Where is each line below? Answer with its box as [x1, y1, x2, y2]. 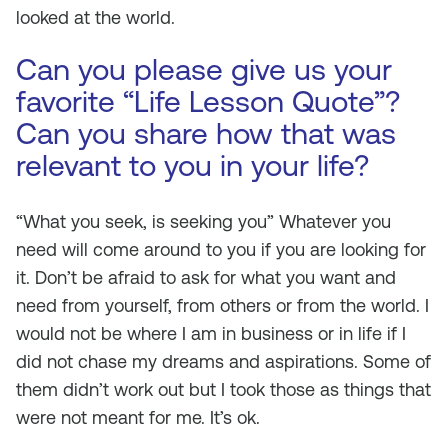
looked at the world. [16, 7, 175, 28]
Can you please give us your [16, 52, 392, 87]
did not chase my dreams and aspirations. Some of [16, 351, 431, 372]
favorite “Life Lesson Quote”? [16, 84, 400, 119]
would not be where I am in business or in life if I [16, 323, 406, 344]
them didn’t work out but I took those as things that [16, 379, 431, 400]
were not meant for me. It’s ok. [16, 407, 260, 428]
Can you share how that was [16, 116, 396, 151]
